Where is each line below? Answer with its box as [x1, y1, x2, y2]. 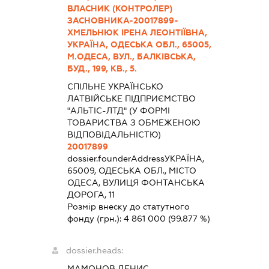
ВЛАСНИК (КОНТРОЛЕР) [67, 3, 172, 13]
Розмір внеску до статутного [67, 201, 190, 211]
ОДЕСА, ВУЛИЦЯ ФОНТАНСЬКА [67, 177, 205, 187]
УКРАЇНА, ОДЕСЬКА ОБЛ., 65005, [67, 39, 211, 49]
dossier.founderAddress [67, 153, 165, 163]
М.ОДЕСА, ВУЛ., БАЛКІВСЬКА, [67, 51, 196, 61]
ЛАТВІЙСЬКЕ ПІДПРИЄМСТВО [67, 93, 196, 103]
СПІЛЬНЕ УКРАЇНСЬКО [67, 81, 163, 91]
